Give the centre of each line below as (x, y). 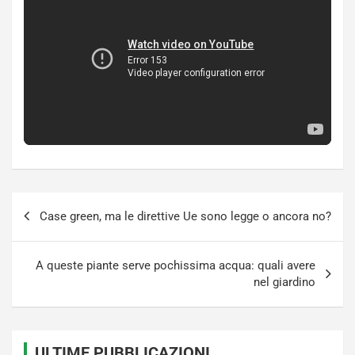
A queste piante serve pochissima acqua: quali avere (176, 265)
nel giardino (284, 282)
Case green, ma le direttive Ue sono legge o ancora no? (185, 216)
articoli (41, 229)
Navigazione (65, 204)
